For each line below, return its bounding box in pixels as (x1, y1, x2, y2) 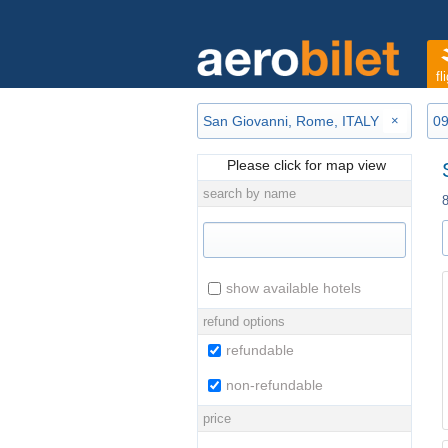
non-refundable (226, 377, 323, 394)
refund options (203, 314, 285, 330)
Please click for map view (223, 157, 386, 174)
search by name (203, 186, 296, 202)
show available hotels (226, 280, 361, 297)
